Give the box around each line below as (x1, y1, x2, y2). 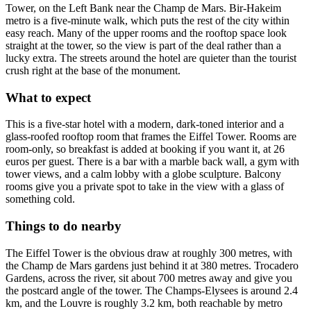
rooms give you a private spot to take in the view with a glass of (6, 180, 284, 193)
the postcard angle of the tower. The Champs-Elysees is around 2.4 (6, 284, 298, 296)
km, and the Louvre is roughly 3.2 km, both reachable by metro (6, 296, 283, 309)
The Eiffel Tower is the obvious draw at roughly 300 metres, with (6, 246, 292, 259)
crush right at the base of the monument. (6, 64, 180, 76)
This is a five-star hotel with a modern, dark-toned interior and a (6, 118, 284, 131)
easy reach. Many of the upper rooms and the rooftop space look (6, 26, 287, 39)
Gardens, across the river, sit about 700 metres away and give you (6, 271, 292, 284)
